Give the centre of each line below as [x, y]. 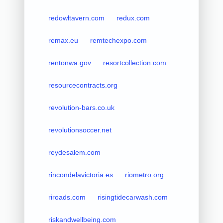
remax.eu [63, 40]
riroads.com [67, 197]
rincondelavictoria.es [80, 174]
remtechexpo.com [118, 40]
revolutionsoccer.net [80, 130]
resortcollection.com [134, 62]
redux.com [133, 18]
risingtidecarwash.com [132, 197]
